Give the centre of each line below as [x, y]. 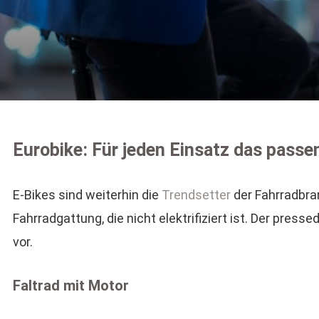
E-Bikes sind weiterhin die [87, 195]
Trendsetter [196, 195]
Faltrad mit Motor [70, 286]
